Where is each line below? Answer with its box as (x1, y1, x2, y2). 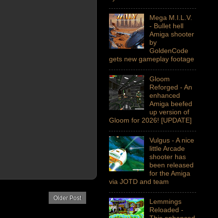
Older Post (54, 195, 81, 202)
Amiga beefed (149, 99, 192, 108)
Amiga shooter (149, 30, 194, 38)
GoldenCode (149, 46, 188, 54)
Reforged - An (149, 83, 192, 91)
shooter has (149, 152, 186, 161)
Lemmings (149, 197, 182, 205)
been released (149, 161, 194, 169)
